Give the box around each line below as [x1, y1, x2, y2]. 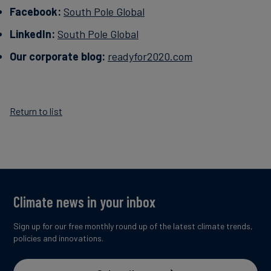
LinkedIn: [10, 27, 55, 41]
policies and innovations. [13, 232, 103, 243]
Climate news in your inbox [13, 192, 155, 211]
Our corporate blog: [10, 49, 105, 63]
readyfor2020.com [108, 49, 192, 63]
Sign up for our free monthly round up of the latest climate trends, [13, 220, 253, 231]
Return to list [10, 105, 62, 117]
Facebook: [10, 4, 61, 18]
